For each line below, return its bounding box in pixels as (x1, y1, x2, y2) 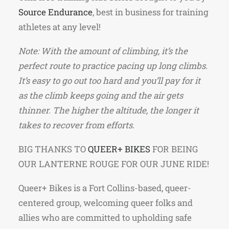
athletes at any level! (18, 21, 101, 33)
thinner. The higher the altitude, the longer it (18, 104, 199, 116)
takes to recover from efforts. (18, 119, 134, 131)
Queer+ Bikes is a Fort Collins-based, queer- (18, 182, 191, 194)
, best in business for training (93, 6, 209, 18)
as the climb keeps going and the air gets (18, 89, 183, 101)
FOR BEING (150, 143, 198, 155)
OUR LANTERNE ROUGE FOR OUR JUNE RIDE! (18, 158, 209, 170)
